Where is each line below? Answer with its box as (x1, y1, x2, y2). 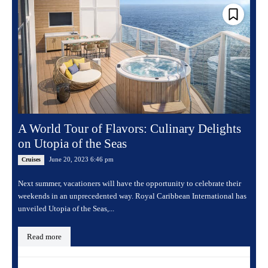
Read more (27, 232, 62, 241)
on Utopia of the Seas (18, 136, 127, 151)
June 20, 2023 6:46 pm (49, 155, 114, 163)
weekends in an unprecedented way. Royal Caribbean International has (18, 191, 246, 200)
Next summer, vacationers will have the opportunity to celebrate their (18, 178, 241, 188)
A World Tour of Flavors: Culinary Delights (18, 121, 241, 136)
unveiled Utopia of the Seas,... (18, 203, 114, 213)
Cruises (22, 156, 41, 163)
